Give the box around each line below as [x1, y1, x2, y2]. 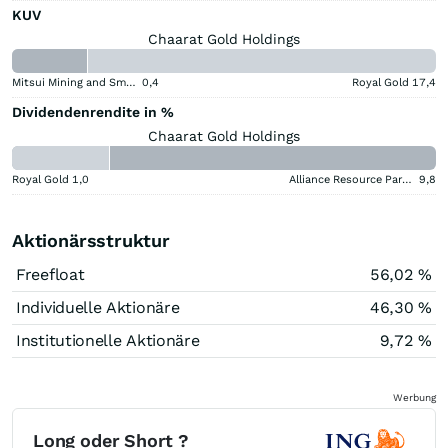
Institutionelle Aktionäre [16, 330, 200, 350]
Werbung [393, 391, 436, 403]
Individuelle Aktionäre [16, 297, 180, 317]
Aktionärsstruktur [12, 229, 170, 251]
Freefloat [16, 264, 85, 284]
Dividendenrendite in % [12, 103, 174, 120]
